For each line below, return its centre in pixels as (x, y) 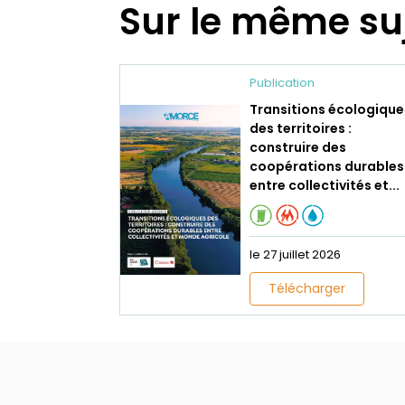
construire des (298, 148)
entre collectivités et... (325, 186)
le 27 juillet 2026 (295, 255)
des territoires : (301, 129)
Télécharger (307, 289)
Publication (282, 83)
